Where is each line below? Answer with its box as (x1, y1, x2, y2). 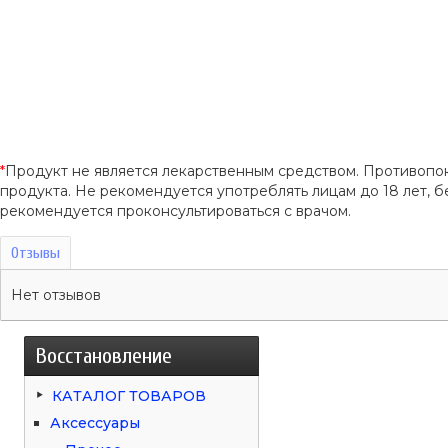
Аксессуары (50, 413, 141, 432)
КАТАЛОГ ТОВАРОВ (52, 386, 207, 405)
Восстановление (35, 342, 173, 369)
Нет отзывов (11, 285, 101, 304)
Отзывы (11, 243, 60, 262)
